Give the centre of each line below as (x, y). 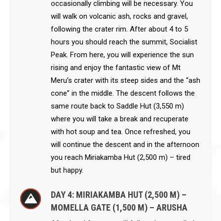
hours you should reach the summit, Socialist (124, 42)
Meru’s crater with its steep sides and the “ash (126, 80)
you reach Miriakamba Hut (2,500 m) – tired (121, 157)
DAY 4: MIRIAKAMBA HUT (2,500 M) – (119, 195)
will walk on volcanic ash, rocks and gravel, (119, 16)
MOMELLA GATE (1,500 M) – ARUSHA (119, 207)
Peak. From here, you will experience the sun (122, 55)
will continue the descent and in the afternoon (125, 145)
